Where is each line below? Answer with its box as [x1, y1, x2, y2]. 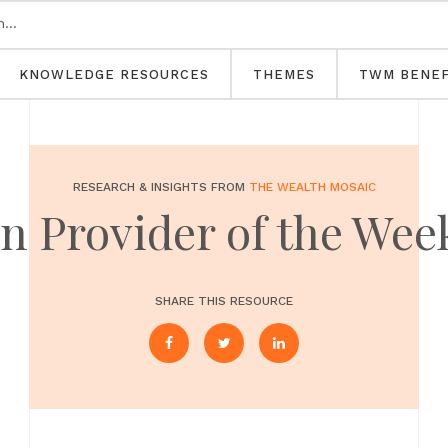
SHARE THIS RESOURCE [155, 294, 293, 308]
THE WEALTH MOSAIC [248, 180, 376, 194]
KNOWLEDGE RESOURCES [19, 67, 209, 82]
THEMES [253, 67, 315, 82]
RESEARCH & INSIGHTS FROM [72, 180, 249, 194]
